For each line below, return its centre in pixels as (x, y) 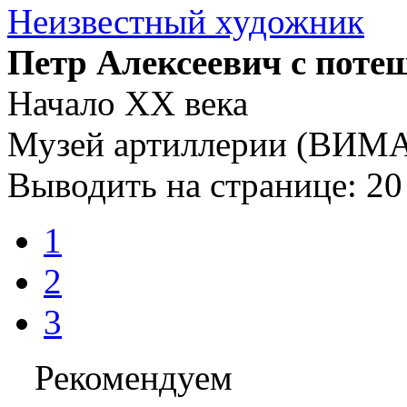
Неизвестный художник (186, 22)
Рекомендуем (134, 378)
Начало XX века (128, 104)
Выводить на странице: (187, 185)
